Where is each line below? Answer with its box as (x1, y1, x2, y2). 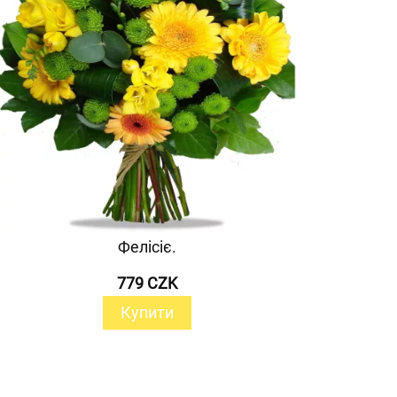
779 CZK (117, 273, 177, 292)
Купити (121, 302, 174, 322)
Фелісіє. (118, 237, 176, 256)
